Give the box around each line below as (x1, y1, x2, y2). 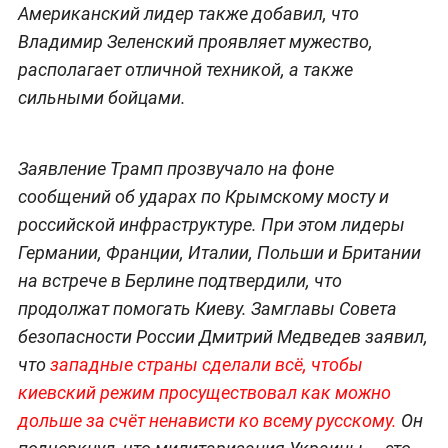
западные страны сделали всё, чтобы (49, 353, 363, 375)
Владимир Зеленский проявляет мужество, (17, 30, 373, 52)
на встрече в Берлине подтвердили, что (17, 269, 342, 291)
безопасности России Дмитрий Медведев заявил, (17, 325, 428, 347)
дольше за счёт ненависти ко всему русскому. (17, 409, 401, 431)
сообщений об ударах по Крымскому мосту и (17, 185, 389, 207)
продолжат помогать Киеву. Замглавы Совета (17, 297, 397, 319)
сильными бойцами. (17, 86, 186, 108)
